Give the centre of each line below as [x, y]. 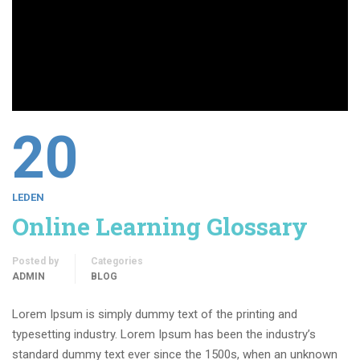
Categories [117, 261]
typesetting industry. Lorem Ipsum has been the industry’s [164, 334]
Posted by [35, 261]
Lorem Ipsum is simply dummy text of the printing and [155, 314]
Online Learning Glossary [160, 226]
